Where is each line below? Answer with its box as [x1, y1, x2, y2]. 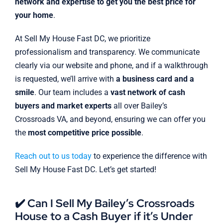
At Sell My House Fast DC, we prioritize [14, 34, 150, 44]
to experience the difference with [91, 151, 207, 161]
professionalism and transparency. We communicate [14, 47, 200, 57]
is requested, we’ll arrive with [14, 74, 116, 84]
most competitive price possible [27, 128, 141, 138]
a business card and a [115, 74, 194, 84]
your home [14, 10, 53, 20]
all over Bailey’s [111, 101, 167, 111]
